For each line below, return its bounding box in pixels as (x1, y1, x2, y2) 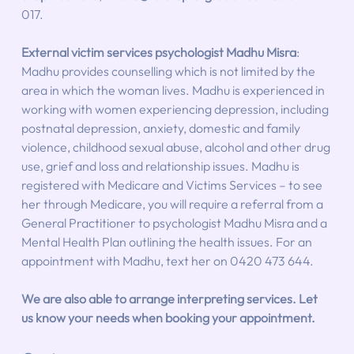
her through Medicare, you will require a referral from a (21, 195, 326, 212)
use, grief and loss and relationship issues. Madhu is (21, 157, 302, 174)
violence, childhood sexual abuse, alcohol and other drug (21, 138, 333, 155)
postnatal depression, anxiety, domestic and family (21, 119, 303, 136)
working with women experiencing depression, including (21, 100, 331, 117)
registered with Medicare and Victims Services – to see (21, 176, 325, 193)
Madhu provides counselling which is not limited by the (21, 62, 318, 79)
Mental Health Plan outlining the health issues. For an (21, 233, 314, 250)
